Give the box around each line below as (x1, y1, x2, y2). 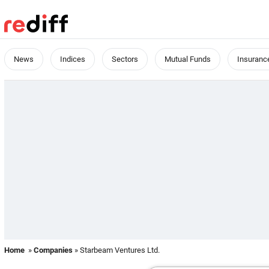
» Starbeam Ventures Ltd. (73, 246, 160, 255)
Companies (34, 246, 73, 255)
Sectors (112, 55, 138, 64)
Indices (60, 55, 85, 64)
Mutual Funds (165, 55, 211, 64)
